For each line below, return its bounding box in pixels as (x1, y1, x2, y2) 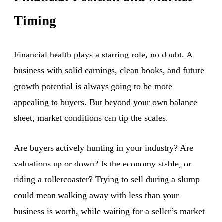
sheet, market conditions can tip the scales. (14, 112, 168, 123)
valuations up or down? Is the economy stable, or (14, 158, 191, 168)
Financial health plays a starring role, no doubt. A (14, 49, 192, 59)
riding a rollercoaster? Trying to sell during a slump (14, 174, 200, 184)
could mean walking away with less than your (14, 190, 179, 200)
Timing (14, 13, 56, 28)
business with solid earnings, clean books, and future (14, 65, 204, 75)
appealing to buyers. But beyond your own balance (14, 97, 197, 107)
